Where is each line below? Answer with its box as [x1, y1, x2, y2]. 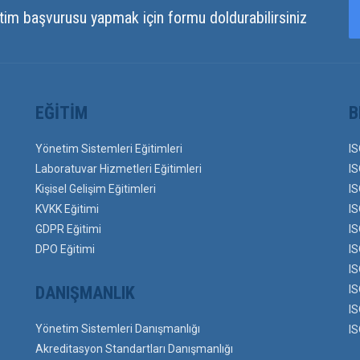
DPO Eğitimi [35, 243, 95, 256]
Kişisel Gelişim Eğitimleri [35, 182, 156, 195]
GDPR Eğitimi [35, 223, 101, 235]
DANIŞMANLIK [35, 283, 135, 303]
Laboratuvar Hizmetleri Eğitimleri [35, 162, 202, 175]
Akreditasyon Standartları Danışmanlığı [35, 342, 233, 355]
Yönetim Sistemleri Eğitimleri [35, 142, 182, 155]
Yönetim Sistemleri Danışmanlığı [35, 322, 200, 335]
